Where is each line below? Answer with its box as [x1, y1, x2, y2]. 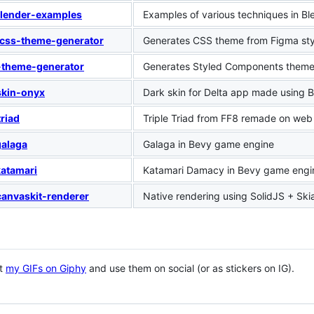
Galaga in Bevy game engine [143, 137, 274, 150]
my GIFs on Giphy [6, 261, 86, 274]
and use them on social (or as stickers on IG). [86, 261, 294, 274]
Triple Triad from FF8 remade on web [143, 111, 313, 124]
